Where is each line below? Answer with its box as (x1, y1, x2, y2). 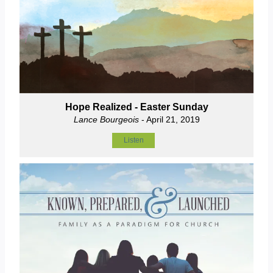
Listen (123, 136, 144, 145)
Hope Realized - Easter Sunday (65, 102, 208, 113)
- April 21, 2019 (138, 115, 200, 125)
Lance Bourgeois (73, 115, 139, 125)
